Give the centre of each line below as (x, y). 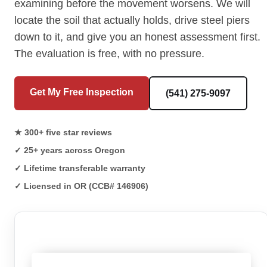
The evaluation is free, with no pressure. (109, 54)
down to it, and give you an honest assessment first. (137, 37)
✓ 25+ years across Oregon (70, 150)
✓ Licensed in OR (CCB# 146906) (81, 186)
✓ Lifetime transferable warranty (80, 168)
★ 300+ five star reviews (63, 132)
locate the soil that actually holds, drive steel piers (132, 20)
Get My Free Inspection (82, 92)
